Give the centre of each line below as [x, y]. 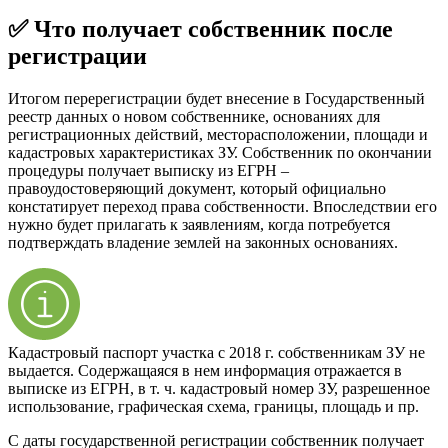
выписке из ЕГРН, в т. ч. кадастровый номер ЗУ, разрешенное [219, 389]
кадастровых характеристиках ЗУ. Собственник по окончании [220, 153]
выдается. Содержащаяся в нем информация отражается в [205, 371]
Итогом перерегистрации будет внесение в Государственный [216, 99]
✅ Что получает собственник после [200, 29]
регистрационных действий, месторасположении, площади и [218, 135]
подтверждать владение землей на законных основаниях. [203, 243]
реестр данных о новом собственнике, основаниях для [194, 117]
